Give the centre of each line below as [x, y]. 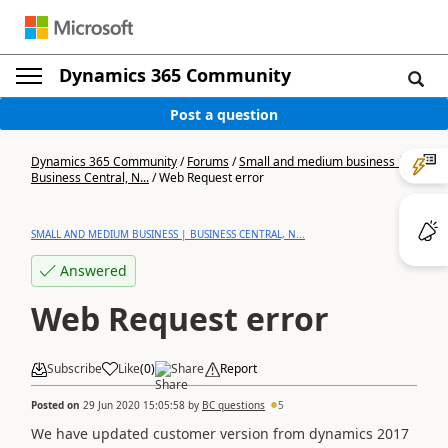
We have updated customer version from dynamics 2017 [220, 433]
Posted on [57, 404]
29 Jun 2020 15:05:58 [134, 404]
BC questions [233, 404]
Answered [93, 270]
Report [238, 368]
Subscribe [74, 368]
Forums [208, 161]
